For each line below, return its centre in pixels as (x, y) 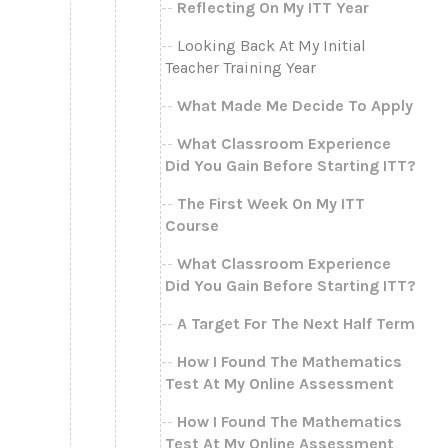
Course (192, 225)
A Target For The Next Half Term (296, 323)
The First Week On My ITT (271, 203)
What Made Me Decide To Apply (295, 105)
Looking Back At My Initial (271, 45)
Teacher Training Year (240, 67)
